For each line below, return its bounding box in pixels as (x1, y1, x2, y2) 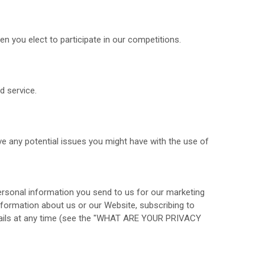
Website (104, 200, 136, 211)
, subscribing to (135, 200, 195, 211)
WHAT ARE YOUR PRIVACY (96, 213, 202, 224)
